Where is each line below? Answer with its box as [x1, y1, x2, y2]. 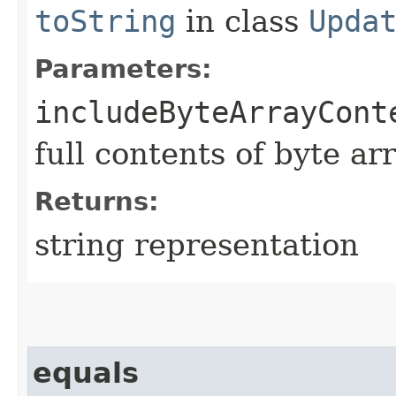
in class [176, 3, 308, 39]
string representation [34, 226, 359, 263]
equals [33, 356, 139, 389]
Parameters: [34, 53, 212, 84]
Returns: [34, 186, 159, 217]
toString [34, 3, 176, 39]
